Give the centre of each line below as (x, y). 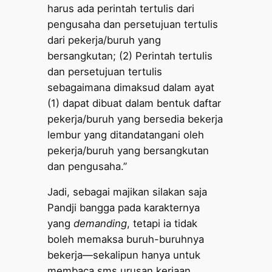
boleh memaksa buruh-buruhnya (126, 240)
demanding (100, 224)
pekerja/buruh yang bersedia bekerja (135, 119)
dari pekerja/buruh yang (104, 40)
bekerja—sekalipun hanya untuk (124, 255)
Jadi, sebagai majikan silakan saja (127, 192)
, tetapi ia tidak (162, 224)
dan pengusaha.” (87, 166)
